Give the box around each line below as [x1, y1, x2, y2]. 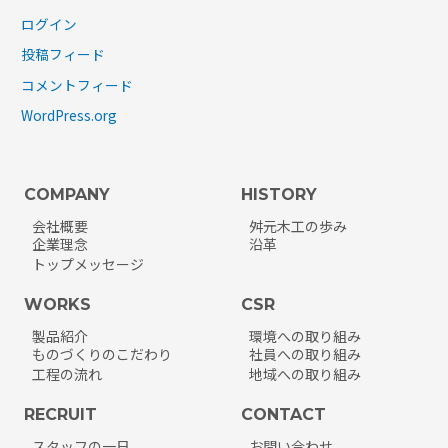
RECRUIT [23, 405, 97, 425]
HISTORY [240, 185, 317, 205]
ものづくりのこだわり [31, 344, 172, 365]
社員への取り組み [248, 344, 361, 365]
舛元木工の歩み [248, 216, 347, 237]
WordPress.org [21, 105, 118, 126]
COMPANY [23, 185, 110, 205]
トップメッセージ [31, 254, 144, 275]
